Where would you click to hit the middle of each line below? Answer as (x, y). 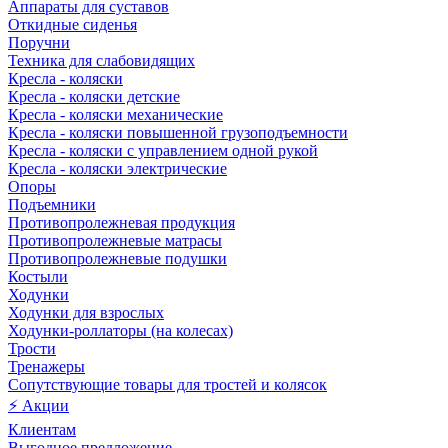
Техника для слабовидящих (101, 61)
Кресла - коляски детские (94, 97)
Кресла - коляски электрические (117, 169)
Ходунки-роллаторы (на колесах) (120, 331)
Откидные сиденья (72, 25)
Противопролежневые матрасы (115, 241)
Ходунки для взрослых (86, 313)
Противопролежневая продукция (121, 223)
